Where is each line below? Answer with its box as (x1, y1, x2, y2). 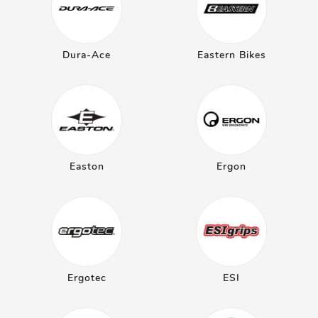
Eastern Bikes (197, 48, 266, 62)
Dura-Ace (62, 48, 111, 62)
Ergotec (67, 271, 106, 285)
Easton (69, 160, 104, 173)
